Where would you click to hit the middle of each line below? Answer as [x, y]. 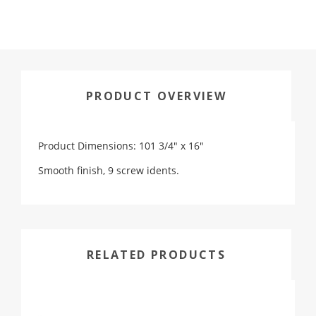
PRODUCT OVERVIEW [156, 96]
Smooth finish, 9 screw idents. [109, 171]
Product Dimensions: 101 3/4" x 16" [121, 146]
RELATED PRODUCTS [156, 255]
